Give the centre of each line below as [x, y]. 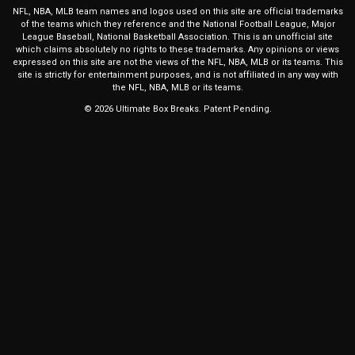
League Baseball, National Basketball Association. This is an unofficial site [177, 37]
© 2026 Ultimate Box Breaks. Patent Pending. [177, 109]
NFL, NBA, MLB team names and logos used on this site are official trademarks [177, 12]
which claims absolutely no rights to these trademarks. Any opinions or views [177, 50]
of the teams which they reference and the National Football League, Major [177, 25]
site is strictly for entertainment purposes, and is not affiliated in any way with [177, 75]
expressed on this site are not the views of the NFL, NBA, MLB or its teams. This [177, 63]
